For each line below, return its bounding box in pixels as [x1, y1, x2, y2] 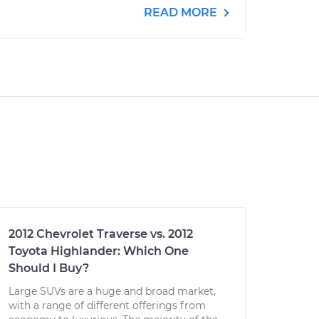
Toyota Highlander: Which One [9, 244, 189, 258]
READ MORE [144, 6, 220, 19]
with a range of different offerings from [9, 299, 206, 312]
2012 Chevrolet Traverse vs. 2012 [9, 227, 193, 241]
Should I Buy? [9, 261, 89, 275]
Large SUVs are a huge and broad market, [9, 285, 216, 298]
